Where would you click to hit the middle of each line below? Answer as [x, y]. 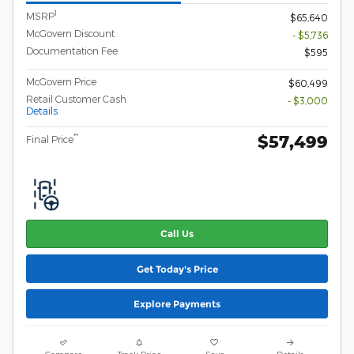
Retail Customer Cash [76, 98]
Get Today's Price [177, 269]
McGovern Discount [70, 33]
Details [42, 110]
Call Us [177, 234]
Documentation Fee [72, 50]
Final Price [50, 139]
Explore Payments [177, 303]
